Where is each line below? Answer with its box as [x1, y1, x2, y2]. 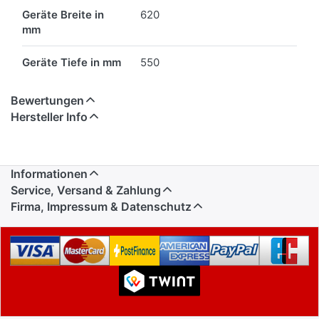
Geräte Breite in [22, 8, 104, 22]
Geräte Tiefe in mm [22, 56, 121, 70]
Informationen [11, 167, 88, 182]
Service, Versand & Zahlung [11, 183, 161, 198]
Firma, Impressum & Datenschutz [11, 199, 192, 214]
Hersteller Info [11, 110, 88, 125]
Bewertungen [11, 93, 84, 108]
